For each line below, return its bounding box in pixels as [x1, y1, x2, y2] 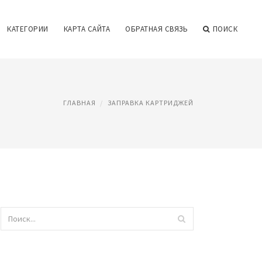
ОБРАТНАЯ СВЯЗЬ [125, 24, 188, 34]
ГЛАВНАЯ [63, 98, 96, 107]
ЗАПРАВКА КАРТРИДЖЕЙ [108, 98, 194, 107]
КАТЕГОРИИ [7, 24, 49, 34]
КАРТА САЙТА [63, 24, 110, 34]
